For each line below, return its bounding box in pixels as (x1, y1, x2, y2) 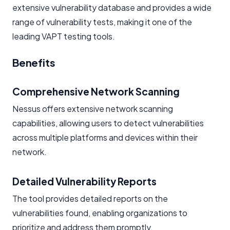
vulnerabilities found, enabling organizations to (12, 207, 187, 218)
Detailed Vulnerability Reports (12, 175, 157, 187)
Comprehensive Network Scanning (12, 85, 180, 98)
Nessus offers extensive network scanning (12, 103, 173, 114)
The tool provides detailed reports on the (12, 193, 168, 204)
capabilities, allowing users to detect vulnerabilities (12, 117, 204, 128)
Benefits (12, 55, 55, 69)
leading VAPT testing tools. (12, 30, 115, 42)
